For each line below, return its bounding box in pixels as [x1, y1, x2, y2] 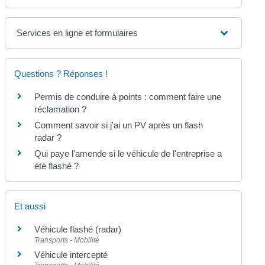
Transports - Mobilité [34, 235, 100, 244]
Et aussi [14, 201, 46, 211]
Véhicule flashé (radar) [34, 224, 122, 234]
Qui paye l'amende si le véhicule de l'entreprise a [34, 148, 222, 159]
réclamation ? [34, 104, 87, 115]
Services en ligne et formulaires [17, 28, 138, 38]
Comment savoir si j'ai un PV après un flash [34, 120, 203, 131]
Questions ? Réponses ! [14, 69, 108, 79]
